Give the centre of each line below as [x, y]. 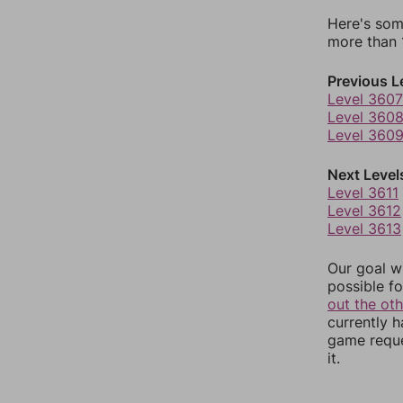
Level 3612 [364, 210]
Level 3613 [364, 228]
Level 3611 [363, 193]
